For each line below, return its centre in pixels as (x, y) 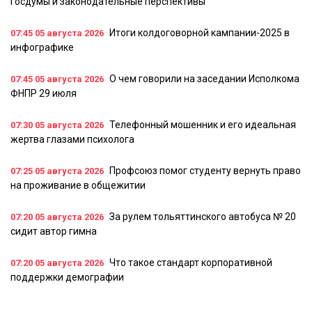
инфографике (42, 48)
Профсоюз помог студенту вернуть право (205, 171)
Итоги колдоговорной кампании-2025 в (200, 33)
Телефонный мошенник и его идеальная (203, 125)
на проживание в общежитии (78, 186)
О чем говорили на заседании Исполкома (204, 79)
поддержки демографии (67, 278)
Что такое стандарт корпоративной (191, 263)
